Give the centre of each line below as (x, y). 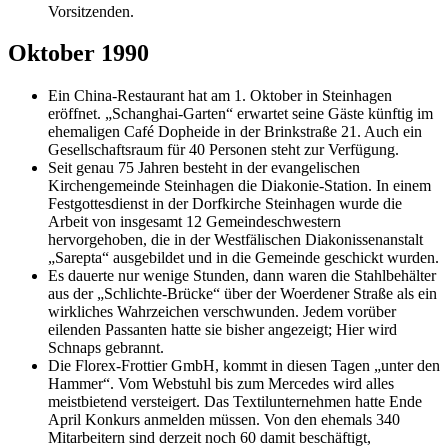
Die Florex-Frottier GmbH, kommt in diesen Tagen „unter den (244, 366)
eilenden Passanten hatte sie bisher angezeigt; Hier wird (222, 330)
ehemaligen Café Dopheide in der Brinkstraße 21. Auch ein (235, 132)
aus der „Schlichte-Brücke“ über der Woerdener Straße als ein (242, 294)
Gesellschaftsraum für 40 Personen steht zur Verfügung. (223, 150)
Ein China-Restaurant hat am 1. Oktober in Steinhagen (220, 96)
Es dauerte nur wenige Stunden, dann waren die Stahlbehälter (242, 276)
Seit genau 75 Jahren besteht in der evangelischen (204, 168)
